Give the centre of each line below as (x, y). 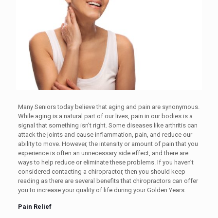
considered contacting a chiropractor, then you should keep (101, 171)
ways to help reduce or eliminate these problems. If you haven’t (106, 162)
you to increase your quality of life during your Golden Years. (102, 190)
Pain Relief (35, 206)
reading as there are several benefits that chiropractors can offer (108, 181)
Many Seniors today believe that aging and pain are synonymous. (109, 107)
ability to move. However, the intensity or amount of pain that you (108, 144)
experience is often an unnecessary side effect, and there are (103, 153)
